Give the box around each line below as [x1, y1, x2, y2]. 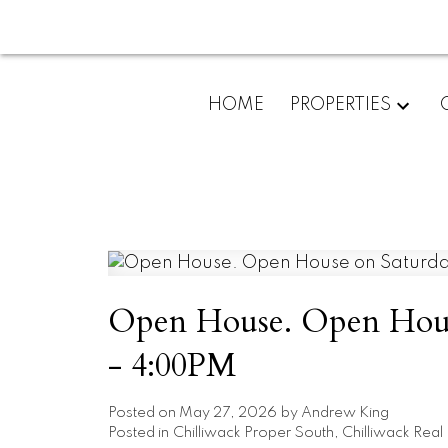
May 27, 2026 [178, 405, 277, 420]
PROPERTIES [289, 95, 391, 114]
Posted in [107, 425, 169, 440]
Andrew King [300, 405, 389, 420]
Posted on [107, 405, 179, 420]
